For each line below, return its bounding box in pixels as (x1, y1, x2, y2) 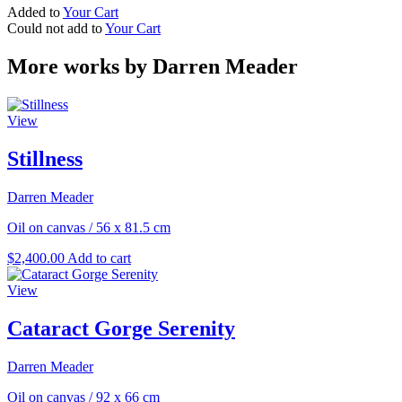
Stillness (7, 146, 83, 170)
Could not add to (7, 21, 105, 37)
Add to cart (67, 249, 131, 266)
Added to (7, 4, 63, 21)
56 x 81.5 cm (96, 219, 170, 235)
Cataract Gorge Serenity (7, 316, 235, 340)
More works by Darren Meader (7, 55, 298, 78)
